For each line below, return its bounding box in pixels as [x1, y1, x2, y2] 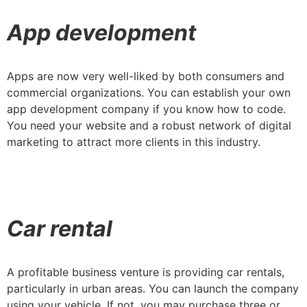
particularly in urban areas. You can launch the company [7, 281, 299, 295]
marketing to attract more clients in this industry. [7, 134, 260, 149]
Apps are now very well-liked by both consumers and [7, 69, 284, 83]
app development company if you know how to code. [7, 101, 286, 116]
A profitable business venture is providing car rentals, [7, 265, 284, 279]
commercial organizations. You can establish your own [7, 85, 291, 99]
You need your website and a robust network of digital [7, 118, 291, 132]
